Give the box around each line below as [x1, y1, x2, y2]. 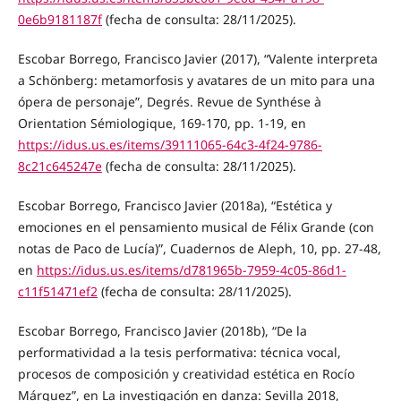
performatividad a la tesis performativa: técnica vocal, [17, 343, 341, 361]
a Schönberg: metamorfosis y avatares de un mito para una [17, 71, 375, 89]
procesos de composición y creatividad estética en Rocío [17, 364, 354, 382]
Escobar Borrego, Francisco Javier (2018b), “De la [17, 321, 307, 339]
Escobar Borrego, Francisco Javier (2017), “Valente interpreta [17, 49, 378, 67]
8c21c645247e [17, 157, 102, 175]
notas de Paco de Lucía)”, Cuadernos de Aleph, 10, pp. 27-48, [17, 239, 381, 257]
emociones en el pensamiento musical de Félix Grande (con [17, 218, 374, 235]
